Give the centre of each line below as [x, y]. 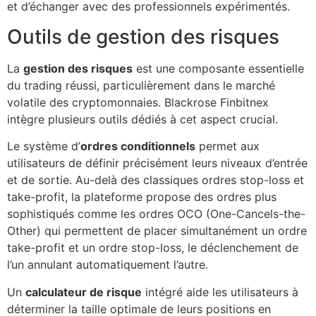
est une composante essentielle [218, 68]
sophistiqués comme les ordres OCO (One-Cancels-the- [156, 214]
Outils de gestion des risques [143, 36]
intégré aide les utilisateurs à [220, 292]
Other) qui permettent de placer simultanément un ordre [157, 231]
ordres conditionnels [138, 146]
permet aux [227, 146]
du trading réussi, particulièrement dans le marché [141, 85]
